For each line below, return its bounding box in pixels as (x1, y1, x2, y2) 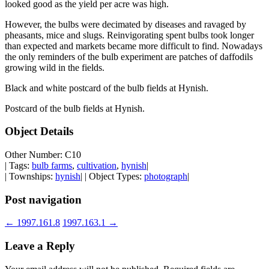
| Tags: (5, 160, 32, 171)
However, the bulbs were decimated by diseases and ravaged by (5, 19, 246, 29)
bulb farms (32, 160, 72, 171)
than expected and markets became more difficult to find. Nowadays (5, 40, 262, 51)
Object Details (5, 125, 73, 138)
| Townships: (5, 171, 55, 182)
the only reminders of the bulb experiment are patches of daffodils (5, 51, 253, 62)
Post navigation (5, 193, 82, 206)
